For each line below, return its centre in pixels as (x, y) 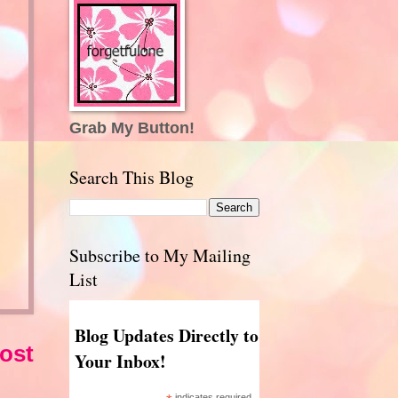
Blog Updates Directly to (166, 335)
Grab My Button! (131, 127)
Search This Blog (131, 177)
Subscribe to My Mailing (159, 255)
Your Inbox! (120, 361)
